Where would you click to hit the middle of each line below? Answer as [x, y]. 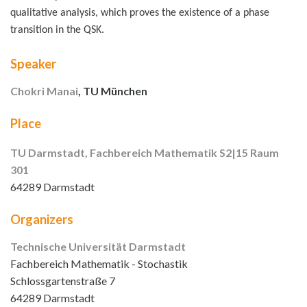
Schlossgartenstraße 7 [63, 281]
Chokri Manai [44, 90]
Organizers [42, 220]
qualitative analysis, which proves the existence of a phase [140, 13]
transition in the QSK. [57, 30]
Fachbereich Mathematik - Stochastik [99, 264]
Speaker [33, 63]
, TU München [113, 90]
